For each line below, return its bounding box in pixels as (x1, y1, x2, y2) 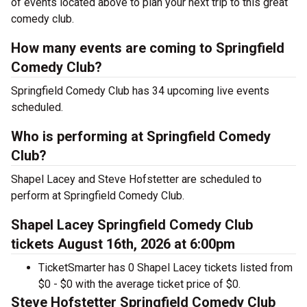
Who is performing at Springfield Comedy (11, 128, 271, 145)
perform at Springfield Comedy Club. (11, 189, 184, 202)
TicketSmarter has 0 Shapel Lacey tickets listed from (38, 261, 293, 274)
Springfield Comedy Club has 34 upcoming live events (11, 84, 269, 97)
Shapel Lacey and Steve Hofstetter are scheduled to (11, 173, 262, 186)
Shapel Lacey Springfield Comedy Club (11, 217, 253, 233)
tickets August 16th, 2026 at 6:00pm (11, 236, 235, 252)
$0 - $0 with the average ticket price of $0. (38, 278, 241, 291)
